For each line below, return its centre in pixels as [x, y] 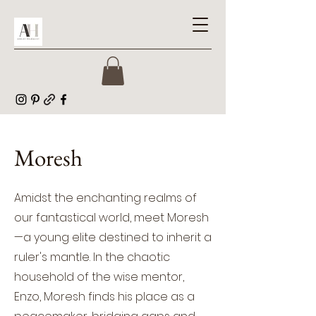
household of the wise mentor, [99, 276]
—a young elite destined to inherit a [113, 237]
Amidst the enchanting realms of [105, 197]
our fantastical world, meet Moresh [111, 217]
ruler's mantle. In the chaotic [92, 257]
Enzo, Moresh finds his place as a [104, 296]
